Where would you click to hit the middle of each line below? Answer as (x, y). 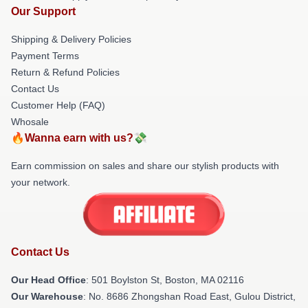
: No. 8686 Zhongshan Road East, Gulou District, (189, 296)
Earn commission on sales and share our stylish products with (145, 166)
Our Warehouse (47, 296)
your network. (41, 182)
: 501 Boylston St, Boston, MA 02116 (165, 279)
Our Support (43, 11)
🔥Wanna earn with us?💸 (79, 138)
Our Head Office (48, 279)
